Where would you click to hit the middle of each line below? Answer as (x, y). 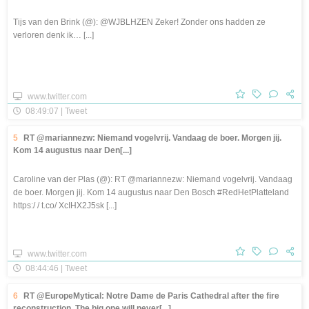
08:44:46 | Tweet (55, 268)
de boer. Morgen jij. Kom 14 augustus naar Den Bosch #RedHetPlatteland (151, 193)
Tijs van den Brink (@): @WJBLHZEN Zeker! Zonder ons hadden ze (139, 22)
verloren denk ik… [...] (53, 35)
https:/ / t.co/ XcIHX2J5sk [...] (65, 206)
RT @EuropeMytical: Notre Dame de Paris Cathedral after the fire (151, 296)
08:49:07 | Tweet (55, 110)
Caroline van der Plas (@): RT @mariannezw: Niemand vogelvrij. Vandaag (153, 180)
